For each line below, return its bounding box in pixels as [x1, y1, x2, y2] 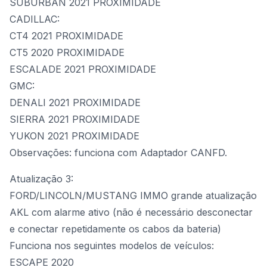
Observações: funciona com [10, 147, 140, 159]
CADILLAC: [10, 13, 60, 25]
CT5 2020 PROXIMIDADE [10, 46, 125, 58]
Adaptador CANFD [140, 147, 225, 159]
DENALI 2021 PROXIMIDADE [10, 97, 141, 108]
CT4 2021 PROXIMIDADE [10, 30, 123, 42]
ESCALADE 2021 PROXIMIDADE [10, 63, 156, 75]
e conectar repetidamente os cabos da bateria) [10, 223, 221, 235]
